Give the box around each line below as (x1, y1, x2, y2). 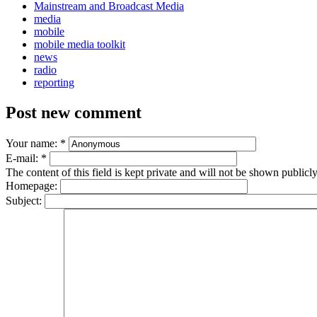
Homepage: (6, 179, 60, 192)
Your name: (6, 137, 60, 149)
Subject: (6, 194, 45, 207)
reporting (34, 76, 74, 89)
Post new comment (6, 103, 142, 122)
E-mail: (6, 151, 41, 164)
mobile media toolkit (34, 38, 125, 51)
